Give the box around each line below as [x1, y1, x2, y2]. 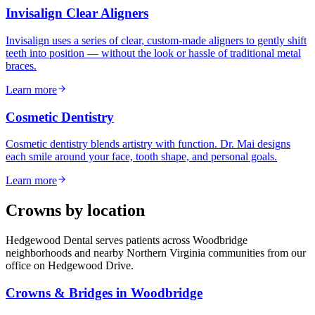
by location [61, 201, 145, 220]
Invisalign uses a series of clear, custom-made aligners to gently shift [6, 34, 307, 46]
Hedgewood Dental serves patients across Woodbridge [6, 234, 247, 247]
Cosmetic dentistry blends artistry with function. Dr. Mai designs [6, 138, 290, 150]
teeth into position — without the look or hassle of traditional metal [6, 46, 301, 59]
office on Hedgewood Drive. [6, 259, 134, 272]
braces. [6, 59, 37, 72]
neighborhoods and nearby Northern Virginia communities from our [6, 247, 306, 259]
